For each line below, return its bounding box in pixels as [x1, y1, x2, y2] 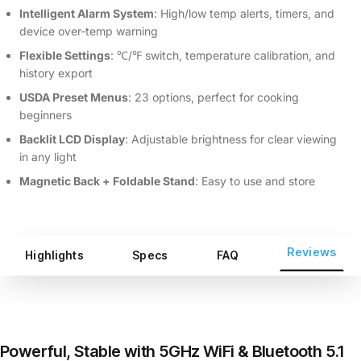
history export [19, 65, 93, 80]
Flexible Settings [19, 48, 110, 62]
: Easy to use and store [195, 173, 315, 188]
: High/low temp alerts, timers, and [154, 6, 334, 20]
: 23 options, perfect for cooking [128, 89, 299, 104]
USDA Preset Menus [19, 89, 128, 104]
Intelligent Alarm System [19, 6, 154, 20]
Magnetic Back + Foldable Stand [19, 173, 195, 188]
